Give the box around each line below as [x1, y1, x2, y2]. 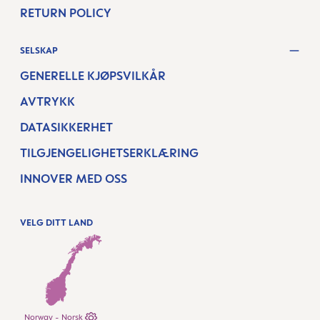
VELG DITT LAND [20, 217, 93, 228]
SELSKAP [20, 44, 58, 56]
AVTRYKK [20, 94, 75, 109]
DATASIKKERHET [20, 120, 113, 134]
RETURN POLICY [20, 5, 111, 20]
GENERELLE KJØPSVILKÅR [20, 69, 166, 83]
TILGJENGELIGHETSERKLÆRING [20, 146, 199, 160]
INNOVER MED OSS [20, 171, 127, 186]
